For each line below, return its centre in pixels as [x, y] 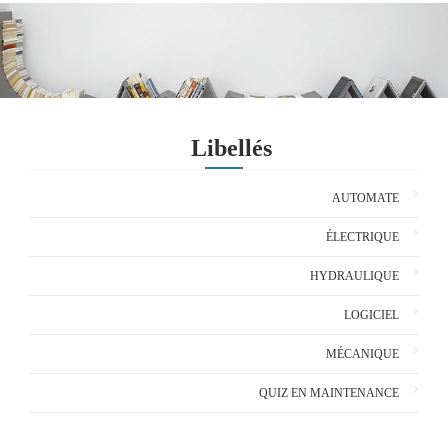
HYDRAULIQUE [355, 275]
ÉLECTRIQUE [363, 236]
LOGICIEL [372, 314]
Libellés [231, 147]
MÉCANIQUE [363, 353]
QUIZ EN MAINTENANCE [329, 392]
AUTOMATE [366, 197]
